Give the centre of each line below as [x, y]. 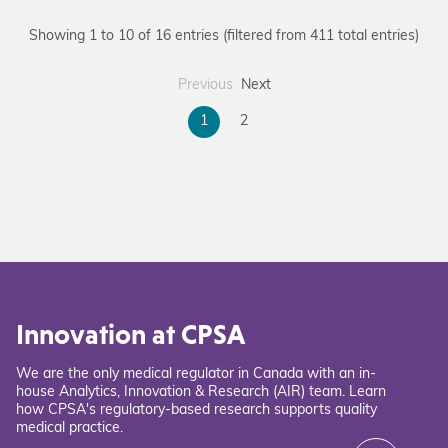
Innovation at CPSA [130, 334]
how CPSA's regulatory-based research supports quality [196, 410]
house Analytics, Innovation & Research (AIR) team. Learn [201, 392]
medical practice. [69, 428]
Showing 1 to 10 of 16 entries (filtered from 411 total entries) [224, 36]
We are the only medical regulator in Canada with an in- [196, 374]
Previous [205, 85]
